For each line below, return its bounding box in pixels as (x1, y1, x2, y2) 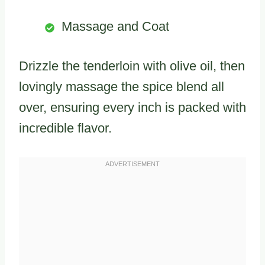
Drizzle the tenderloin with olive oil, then (19, 59, 245, 74)
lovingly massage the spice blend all (19, 79, 224, 95)
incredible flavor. (19, 121, 112, 136)
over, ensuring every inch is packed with (19, 100, 246, 115)
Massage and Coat (62, 19, 169, 34)
